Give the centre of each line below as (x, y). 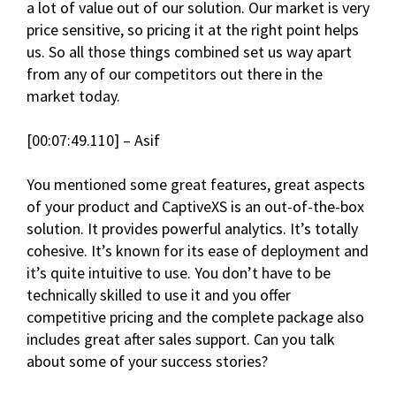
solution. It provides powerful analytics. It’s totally (192, 229)
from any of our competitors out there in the (175, 74)
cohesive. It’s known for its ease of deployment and (198, 251)
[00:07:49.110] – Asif (93, 141)
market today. (73, 96)
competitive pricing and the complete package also (195, 317)
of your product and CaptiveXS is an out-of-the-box (195, 207)
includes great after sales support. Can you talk (181, 339)
